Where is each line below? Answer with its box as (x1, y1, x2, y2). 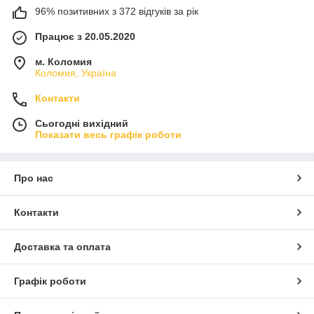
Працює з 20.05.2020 (35, 30, 135, 42)
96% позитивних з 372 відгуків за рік (35, 5, 198, 17)
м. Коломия (35, 55, 92, 67)
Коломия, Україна (35, 67, 116, 78)
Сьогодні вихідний (35, 117, 128, 129)
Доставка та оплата (14, 240, 111, 252)
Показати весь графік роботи (35, 128, 182, 140)
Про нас (14, 172, 53, 184)
